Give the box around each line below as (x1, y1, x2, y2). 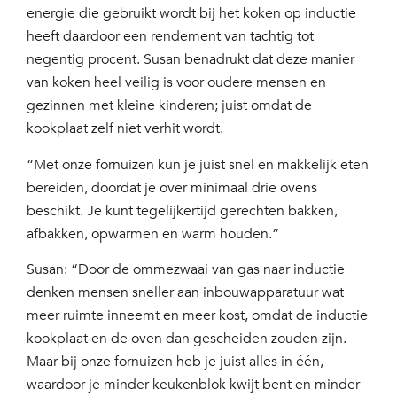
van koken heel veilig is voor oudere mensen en (27, 73, 326, 93)
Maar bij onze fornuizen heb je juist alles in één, (27, 352, 323, 372)
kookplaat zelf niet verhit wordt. (27, 119, 223, 139)
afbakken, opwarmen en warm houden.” (27, 223, 279, 244)
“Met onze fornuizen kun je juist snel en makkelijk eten (27, 154, 369, 175)
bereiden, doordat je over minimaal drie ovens (27, 177, 317, 198)
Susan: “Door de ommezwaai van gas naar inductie (27, 260, 345, 280)
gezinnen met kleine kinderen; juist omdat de (27, 96, 312, 116)
